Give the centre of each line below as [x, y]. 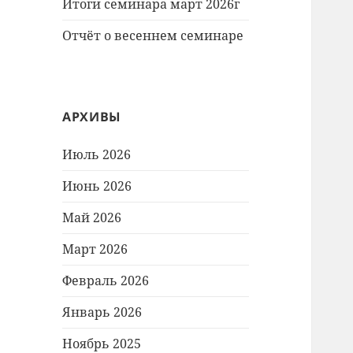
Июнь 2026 [97, 186]
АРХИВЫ [92, 117]
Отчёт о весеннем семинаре [153, 36]
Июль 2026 [97, 155]
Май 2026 [92, 218]
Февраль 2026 [106, 281]
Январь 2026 [102, 312]
